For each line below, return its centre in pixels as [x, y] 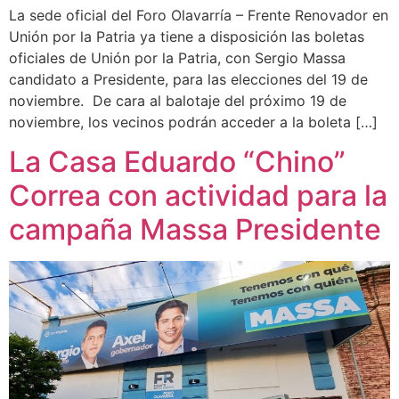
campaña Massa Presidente [195, 230]
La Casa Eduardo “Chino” [177, 162]
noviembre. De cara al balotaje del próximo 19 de [178, 100]
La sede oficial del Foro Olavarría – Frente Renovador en [199, 15]
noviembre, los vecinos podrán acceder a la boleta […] [193, 122]
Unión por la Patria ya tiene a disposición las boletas [187, 36]
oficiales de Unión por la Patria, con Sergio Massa [177, 57]
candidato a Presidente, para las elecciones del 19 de [188, 79]
